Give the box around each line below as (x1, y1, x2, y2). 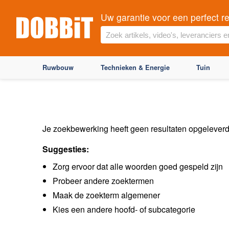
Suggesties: (42, 143, 89, 155)
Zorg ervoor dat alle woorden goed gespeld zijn (53, 161, 223, 172)
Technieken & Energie (100, 63, 170, 72)
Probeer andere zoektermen (53, 175, 154, 187)
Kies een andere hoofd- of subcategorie (53, 203, 195, 215)
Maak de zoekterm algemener (53, 189, 160, 201)
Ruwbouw (42, 63, 74, 72)
